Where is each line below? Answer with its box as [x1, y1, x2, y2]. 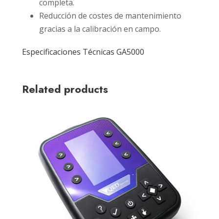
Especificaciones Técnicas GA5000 [22, 46, 144, 57]
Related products [22, 81, 108, 97]
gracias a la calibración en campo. [39, 23, 161, 34]
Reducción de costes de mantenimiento [39, 10, 181, 21]
